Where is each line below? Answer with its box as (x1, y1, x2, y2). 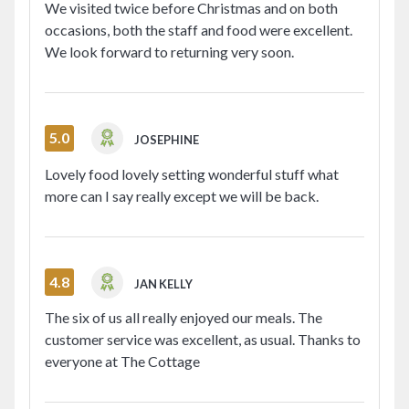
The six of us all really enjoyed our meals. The (45, 309, 322, 327)
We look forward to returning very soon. (45, 42, 294, 60)
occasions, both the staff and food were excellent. (45, 20, 352, 38)
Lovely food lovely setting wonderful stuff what (45, 164, 339, 183)
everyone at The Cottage (45, 352, 200, 371)
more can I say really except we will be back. (45, 186, 319, 204)
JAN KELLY (134, 276, 194, 291)
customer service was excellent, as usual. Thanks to (45, 330, 361, 349)
